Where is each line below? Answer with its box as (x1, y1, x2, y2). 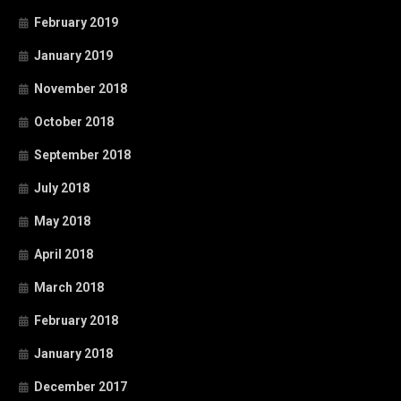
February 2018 (34, 313, 118, 328)
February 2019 (34, 15, 118, 30)
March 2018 (34, 280, 104, 294)
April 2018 (34, 247, 93, 261)
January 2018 (34, 346, 113, 361)
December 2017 (34, 380, 127, 394)
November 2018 (34, 81, 127, 96)
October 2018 (34, 115, 114, 129)
